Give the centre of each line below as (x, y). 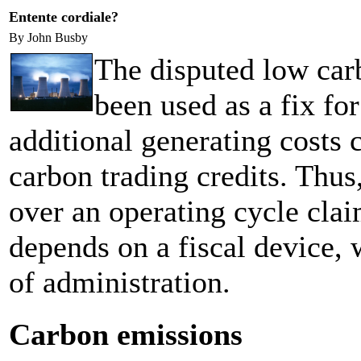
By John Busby (50, 37)
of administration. (120, 282)
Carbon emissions (126, 335)
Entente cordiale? (64, 17)
